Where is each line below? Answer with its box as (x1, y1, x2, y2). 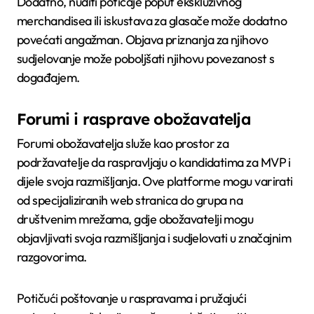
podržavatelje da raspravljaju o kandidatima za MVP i (17, 154, 291, 171)
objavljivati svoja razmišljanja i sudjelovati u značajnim (17, 230, 292, 247)
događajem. (17, 69, 80, 86)
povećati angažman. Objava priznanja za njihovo (17, 31, 268, 48)
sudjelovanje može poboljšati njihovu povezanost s (17, 50, 275, 67)
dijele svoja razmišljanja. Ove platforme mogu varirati (17, 173, 293, 190)
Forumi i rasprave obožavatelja (17, 109, 251, 129)
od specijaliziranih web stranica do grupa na (17, 192, 243, 209)
